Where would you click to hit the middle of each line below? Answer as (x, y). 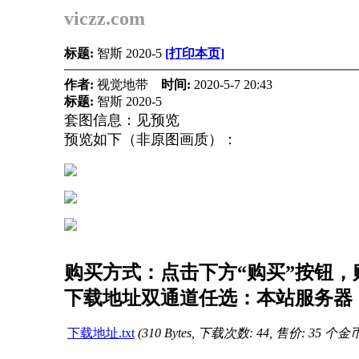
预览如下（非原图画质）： (151, 139)
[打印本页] (195, 53)
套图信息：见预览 (122, 120)
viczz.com (105, 18)
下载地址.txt (101, 333)
